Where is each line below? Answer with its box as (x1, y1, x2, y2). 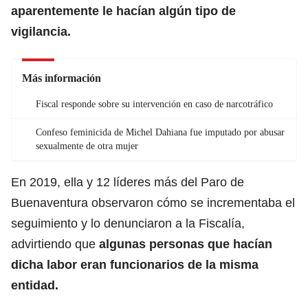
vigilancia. (11, 24, 71, 38)
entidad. (11, 278, 58, 292)
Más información (22, 71, 101, 84)
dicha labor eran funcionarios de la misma (11, 257, 258, 272)
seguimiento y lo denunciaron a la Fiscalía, (11, 216, 245, 230)
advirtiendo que (11, 236, 99, 251)
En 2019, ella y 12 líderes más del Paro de (11, 175, 244, 189)
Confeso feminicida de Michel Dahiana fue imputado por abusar (36, 126, 285, 137)
